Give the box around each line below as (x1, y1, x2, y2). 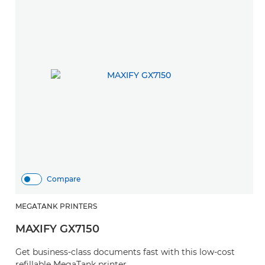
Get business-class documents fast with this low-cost (15, 247, 235, 257)
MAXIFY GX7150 (15, 222, 99, 235)
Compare (47, 174, 80, 183)
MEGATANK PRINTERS (15, 202, 97, 211)
